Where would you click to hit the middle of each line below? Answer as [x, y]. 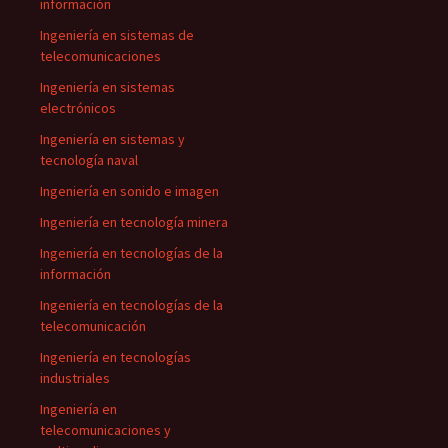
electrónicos [78, 108]
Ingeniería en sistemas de [117, 35]
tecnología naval [89, 160]
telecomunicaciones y [105, 430]
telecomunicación [93, 326]
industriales [75, 378]
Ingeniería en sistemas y [112, 139]
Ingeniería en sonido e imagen [129, 191]
